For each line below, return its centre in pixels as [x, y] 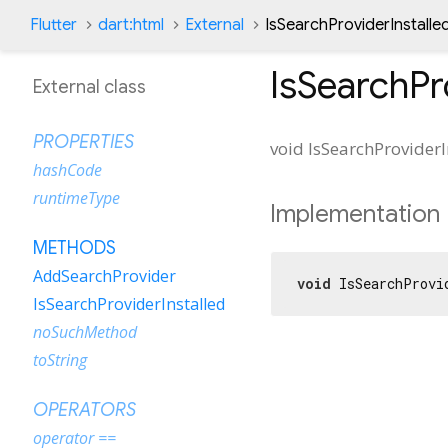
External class [89, 87]
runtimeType [76, 198]
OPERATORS [84, 410]
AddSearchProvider [104, 276]
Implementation [355, 213]
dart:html [131, 25]
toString [60, 360]
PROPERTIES [83, 142]
